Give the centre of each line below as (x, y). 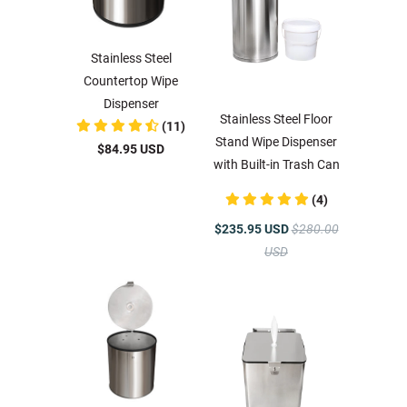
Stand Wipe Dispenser (276, 142)
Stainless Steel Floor (276, 119)
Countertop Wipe (131, 81)
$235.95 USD (253, 229)
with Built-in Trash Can (276, 164)
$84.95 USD (131, 149)
